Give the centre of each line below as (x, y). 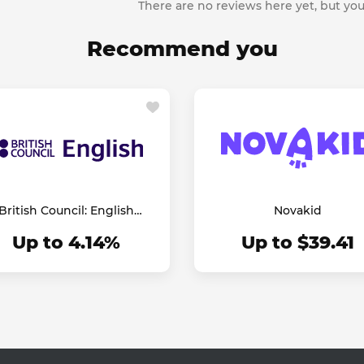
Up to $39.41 (298, 243)
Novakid (298, 210)
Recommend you (182, 49)
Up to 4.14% (66, 243)
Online (66, 226)
